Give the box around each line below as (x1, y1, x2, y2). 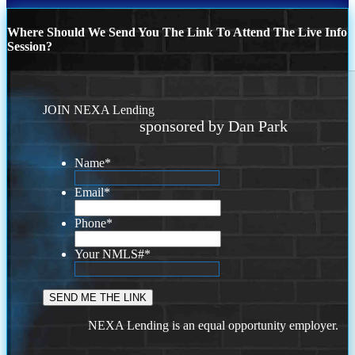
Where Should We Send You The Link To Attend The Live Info (7, 25, 347, 40)
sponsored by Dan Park (139, 117, 288, 136)
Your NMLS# (74, 247, 145, 261)
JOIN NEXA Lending (43, 103, 155, 117)
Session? (7, 40, 52, 54)
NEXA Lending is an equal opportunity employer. (88, 319, 339, 333)
